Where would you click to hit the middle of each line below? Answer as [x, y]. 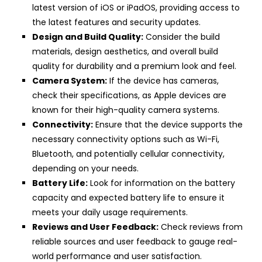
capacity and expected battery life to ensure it [128, 197]
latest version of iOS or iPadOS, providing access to [136, 7]
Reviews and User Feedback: [95, 227]
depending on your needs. [85, 168]
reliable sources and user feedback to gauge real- [135, 241]
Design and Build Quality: [88, 37]
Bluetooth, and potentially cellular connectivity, [128, 154]
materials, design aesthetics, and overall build [125, 51]
